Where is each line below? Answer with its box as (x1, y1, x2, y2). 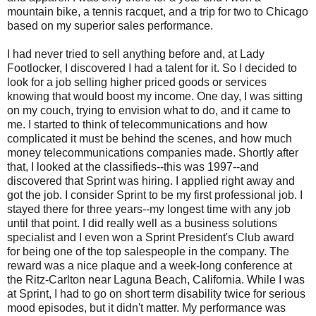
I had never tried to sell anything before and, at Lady (7, 47, 265, 60)
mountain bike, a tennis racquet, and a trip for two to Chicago (7, 5, 308, 18)
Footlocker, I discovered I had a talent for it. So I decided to (7, 61, 297, 74)
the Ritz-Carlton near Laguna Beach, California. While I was (7, 273, 305, 286)
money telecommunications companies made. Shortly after (7, 146, 298, 159)
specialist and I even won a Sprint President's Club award (7, 231, 294, 243)
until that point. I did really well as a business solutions (7, 217, 277, 229)
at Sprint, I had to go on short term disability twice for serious (7, 287, 305, 300)
